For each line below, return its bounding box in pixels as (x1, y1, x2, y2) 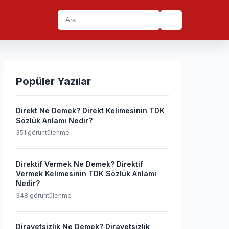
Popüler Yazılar (16, 75, 91, 87)
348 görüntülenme (16, 192, 72, 199)
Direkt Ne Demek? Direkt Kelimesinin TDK (16, 106, 165, 115)
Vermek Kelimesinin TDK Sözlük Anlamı (16, 169, 156, 178)
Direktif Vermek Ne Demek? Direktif (16, 159, 143, 168)
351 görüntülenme (16, 129, 70, 136)
